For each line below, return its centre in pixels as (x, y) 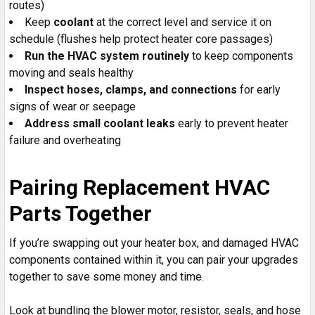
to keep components (241, 56)
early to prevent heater (232, 124)
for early (259, 90)
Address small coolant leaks (100, 124)
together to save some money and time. (107, 277)
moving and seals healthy (71, 73)
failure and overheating (65, 141)
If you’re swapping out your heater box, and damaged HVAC (154, 243)
